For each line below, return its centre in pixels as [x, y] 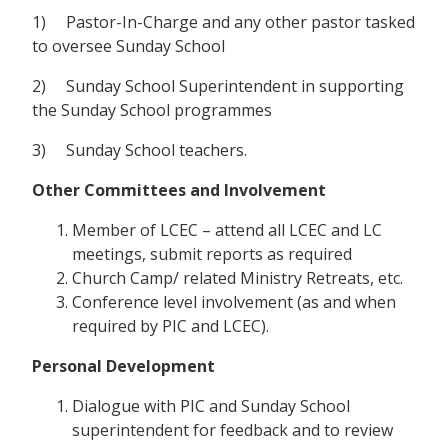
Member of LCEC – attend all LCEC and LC [227, 230]
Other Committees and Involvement [179, 190]
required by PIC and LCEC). [170, 326]
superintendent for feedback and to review [232, 430]
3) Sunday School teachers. [139, 150]
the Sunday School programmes [152, 110]
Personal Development [123, 366]
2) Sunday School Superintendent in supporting [218, 86]
